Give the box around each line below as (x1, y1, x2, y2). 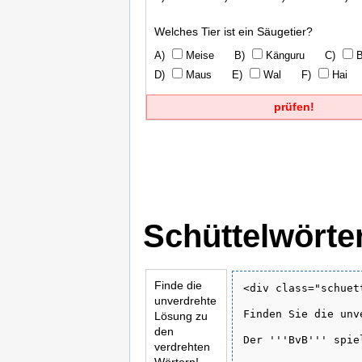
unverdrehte (154, 294, 217, 307)
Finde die (154, 279, 202, 292)
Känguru (263, 48, 305, 61)
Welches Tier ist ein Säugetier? (154, 25, 313, 38)
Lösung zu (154, 309, 208, 322)
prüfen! (273, 100, 314, 113)
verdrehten (154, 340, 210, 353)
